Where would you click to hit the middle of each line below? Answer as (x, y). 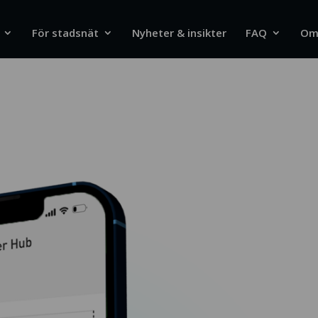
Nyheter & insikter (179, 33)
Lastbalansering (103, 137)
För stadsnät (65, 33)
